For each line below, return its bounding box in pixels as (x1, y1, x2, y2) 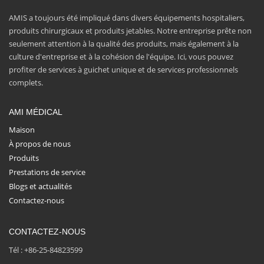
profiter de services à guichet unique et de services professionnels (9, 64, 238, 75)
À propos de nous (9, 138, 71, 150)
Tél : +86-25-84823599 (9, 245, 82, 256)
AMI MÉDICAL (9, 107, 62, 117)
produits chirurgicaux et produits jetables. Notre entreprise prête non (9, 25, 252, 37)
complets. (9, 77, 43, 88)
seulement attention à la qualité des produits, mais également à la (9, 38, 239, 49)
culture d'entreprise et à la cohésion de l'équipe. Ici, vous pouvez (9, 51, 233, 62)
